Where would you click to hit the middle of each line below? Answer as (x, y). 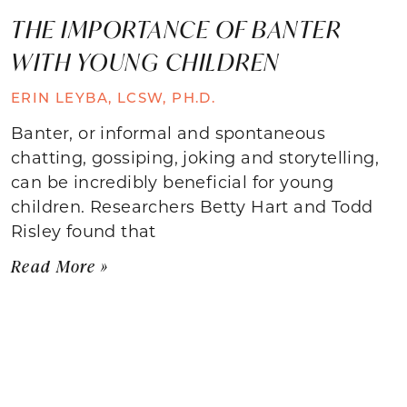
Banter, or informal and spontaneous (168, 132)
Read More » (60, 266)
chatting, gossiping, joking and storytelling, (195, 157)
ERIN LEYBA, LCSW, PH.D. (114, 97)
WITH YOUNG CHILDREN (145, 61)
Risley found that (84, 230)
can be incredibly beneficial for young (173, 181)
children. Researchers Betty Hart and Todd (192, 206)
